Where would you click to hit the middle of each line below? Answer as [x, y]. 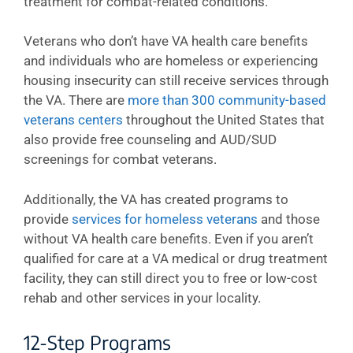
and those [289, 219]
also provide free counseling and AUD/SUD [150, 139]
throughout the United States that [224, 120]
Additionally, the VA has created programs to [156, 199]
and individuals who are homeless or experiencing [171, 61]
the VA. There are [76, 100]
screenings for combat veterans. [120, 159]
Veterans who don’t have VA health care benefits [166, 41]
